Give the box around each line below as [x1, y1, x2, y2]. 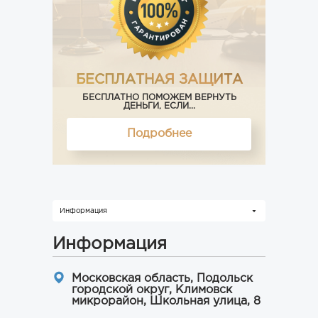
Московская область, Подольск [72, 273, 253, 284]
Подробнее [126, 128, 192, 139]
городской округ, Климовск [72, 285, 232, 295]
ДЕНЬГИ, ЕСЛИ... [123, 102, 195, 110]
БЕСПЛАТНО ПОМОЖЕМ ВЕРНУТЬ [82, 94, 236, 102]
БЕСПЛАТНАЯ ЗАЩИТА [75, 74, 243, 86]
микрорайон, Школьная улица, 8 [72, 296, 261, 307]
